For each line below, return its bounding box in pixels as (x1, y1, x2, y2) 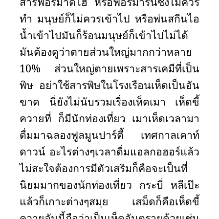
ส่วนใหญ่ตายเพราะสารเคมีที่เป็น (54, 61, 199, 75)
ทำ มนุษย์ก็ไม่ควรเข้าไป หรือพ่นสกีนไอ (20, 11, 199, 25)
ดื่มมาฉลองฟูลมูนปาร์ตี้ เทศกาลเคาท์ (20, 128, 199, 142)
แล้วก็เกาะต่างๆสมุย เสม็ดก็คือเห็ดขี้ (20, 194, 199, 208)
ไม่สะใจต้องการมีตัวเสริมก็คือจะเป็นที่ (20, 161, 188, 175)
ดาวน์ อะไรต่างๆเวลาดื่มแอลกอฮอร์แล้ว (20, 144, 199, 158)
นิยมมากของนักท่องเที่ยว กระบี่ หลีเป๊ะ (20, 177, 199, 192)
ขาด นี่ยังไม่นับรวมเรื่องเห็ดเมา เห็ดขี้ (20, 94, 199, 109)
